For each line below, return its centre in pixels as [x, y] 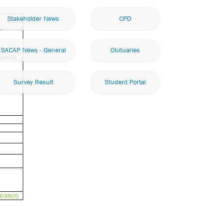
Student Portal [125, 82]
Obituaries [125, 50]
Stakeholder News [33, 18]
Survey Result [33, 82]
